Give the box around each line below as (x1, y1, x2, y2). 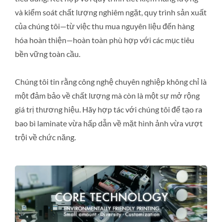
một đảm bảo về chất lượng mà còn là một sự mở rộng (15, 91, 200, 100)
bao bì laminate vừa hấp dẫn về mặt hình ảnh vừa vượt (15, 118, 203, 128)
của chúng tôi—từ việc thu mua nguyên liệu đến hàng (15, 21, 194, 31)
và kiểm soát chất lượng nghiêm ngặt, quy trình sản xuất (15, 7, 207, 17)
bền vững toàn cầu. (15, 49, 80, 58)
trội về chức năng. (15, 132, 76, 142)
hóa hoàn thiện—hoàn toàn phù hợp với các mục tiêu (15, 35, 194, 45)
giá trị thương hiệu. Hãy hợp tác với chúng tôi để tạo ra (15, 105, 202, 114)
